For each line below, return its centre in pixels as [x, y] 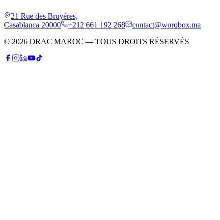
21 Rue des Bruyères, [44, 16]
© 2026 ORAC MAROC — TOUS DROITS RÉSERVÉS [96, 42]
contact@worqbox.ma [166, 25]
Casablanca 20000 [32, 25]
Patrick [18, 128]
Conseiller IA [28, 145]
